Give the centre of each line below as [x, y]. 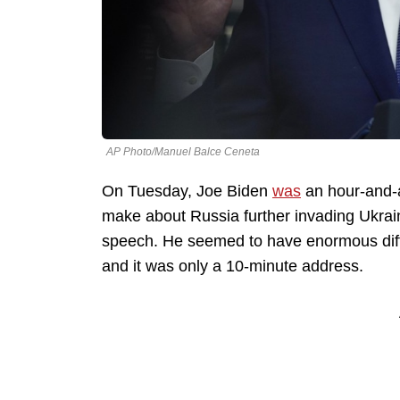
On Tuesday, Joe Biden [187, 192]
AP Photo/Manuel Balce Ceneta [183, 152]
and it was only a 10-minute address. [233, 267]
